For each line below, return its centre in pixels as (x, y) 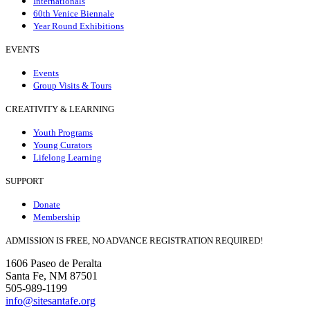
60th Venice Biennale (74, 13)
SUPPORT (25, 181)
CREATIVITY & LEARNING (60, 109)
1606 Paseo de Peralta (54, 263)
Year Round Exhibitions (79, 26)
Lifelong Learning (67, 157)
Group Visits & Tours (72, 85)
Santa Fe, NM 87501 (52, 275)
